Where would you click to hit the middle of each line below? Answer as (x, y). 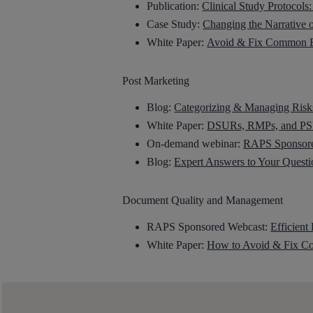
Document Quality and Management (203, 200)
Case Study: (175, 24)
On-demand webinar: (195, 143)
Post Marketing (156, 80)
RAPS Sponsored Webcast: (209, 226)
